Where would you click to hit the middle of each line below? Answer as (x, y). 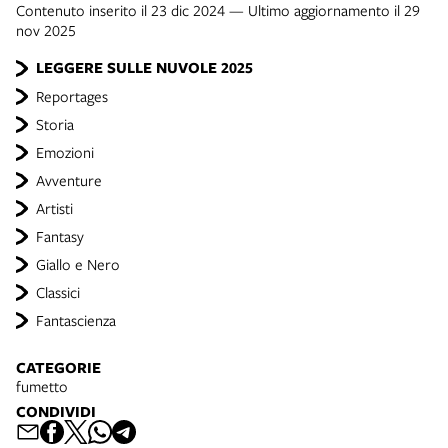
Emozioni (65, 152)
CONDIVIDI (56, 411)
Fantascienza (76, 320)
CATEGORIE (58, 367)
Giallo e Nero (78, 264)
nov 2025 (46, 30)
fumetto (42, 386)
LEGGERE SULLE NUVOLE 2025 (144, 67)
